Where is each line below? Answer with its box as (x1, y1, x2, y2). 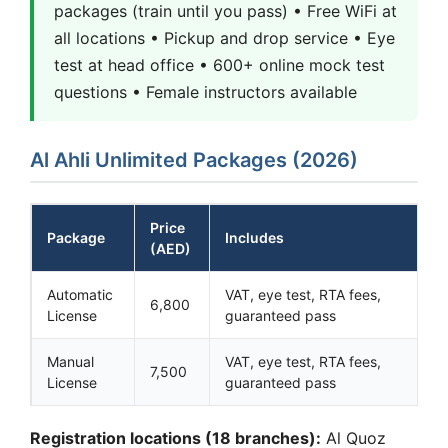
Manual (47, 352, 94, 370)
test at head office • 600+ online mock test (54, 54, 385, 75)
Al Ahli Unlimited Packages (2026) (30, 147, 358, 172)
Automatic (47, 285, 113, 303)
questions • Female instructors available (54, 81, 357, 102)
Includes (225, 228, 284, 246)
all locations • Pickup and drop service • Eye (54, 27, 395, 48)
